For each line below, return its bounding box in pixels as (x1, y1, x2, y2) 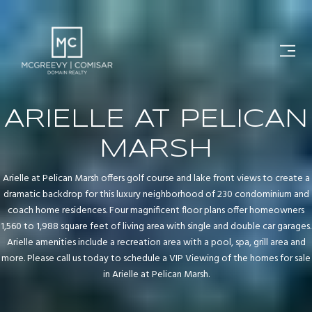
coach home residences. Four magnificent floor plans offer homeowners (8, 203, 304, 219)
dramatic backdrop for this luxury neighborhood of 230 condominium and (3, 187, 309, 203)
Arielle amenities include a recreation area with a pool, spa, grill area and (6, 235, 306, 251)
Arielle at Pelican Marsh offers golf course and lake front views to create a (2, 171, 310, 187)
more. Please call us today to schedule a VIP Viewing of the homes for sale (1, 251, 311, 267)
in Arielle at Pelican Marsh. (102, 267, 210, 283)
